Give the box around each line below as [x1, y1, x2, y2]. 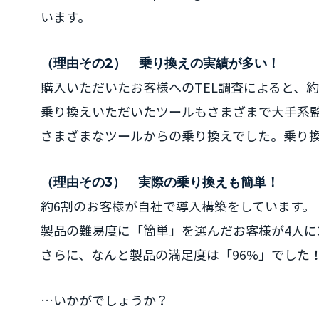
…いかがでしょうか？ [41, 291, 169, 310]
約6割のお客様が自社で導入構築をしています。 [41, 197, 315, 216]
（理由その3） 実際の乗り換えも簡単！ [41, 174, 279, 190]
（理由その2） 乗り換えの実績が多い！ [41, 56, 280, 71]
